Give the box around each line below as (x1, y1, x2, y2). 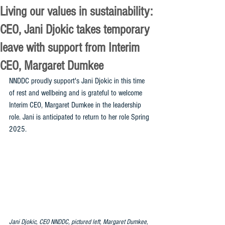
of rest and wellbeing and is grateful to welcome (9, 88, 144, 97)
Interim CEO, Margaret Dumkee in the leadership (9, 100, 143, 109)
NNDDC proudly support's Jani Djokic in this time (9, 76, 147, 85)
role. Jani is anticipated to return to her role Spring (9, 113, 151, 122)
